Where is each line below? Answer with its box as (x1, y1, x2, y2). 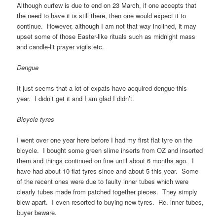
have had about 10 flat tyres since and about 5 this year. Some (17, 166, 199, 176)
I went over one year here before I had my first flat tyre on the (17, 135, 193, 145)
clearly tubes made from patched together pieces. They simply (17, 187, 198, 197)
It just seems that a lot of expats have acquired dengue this (17, 83, 187, 93)
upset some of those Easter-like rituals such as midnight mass (17, 31, 196, 41)
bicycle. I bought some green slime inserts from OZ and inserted (17, 146, 203, 155)
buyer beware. (17, 208, 57, 218)
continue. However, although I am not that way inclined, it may (17, 21, 197, 31)
